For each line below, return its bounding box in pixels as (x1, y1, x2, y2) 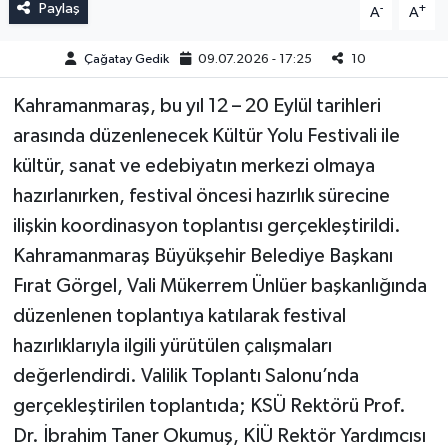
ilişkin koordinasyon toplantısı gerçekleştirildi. (12, 216, 401, 237)
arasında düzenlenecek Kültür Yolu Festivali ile (12, 126, 400, 147)
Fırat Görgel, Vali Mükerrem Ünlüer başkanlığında (12, 276, 427, 297)
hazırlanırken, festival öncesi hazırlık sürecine (12, 186, 390, 207)
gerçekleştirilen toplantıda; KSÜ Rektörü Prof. (12, 396, 406, 417)
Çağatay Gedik (83, 52, 169, 66)
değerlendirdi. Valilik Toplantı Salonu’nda (12, 366, 359, 387)
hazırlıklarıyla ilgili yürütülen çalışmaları (12, 336, 332, 357)
